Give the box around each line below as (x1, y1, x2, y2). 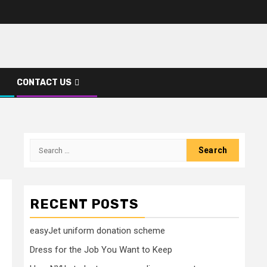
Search (29, 139, 58, 151)
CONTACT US (17, 77, 72, 88)
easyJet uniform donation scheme (30, 225, 165, 236)
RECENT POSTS (30, 196, 139, 212)
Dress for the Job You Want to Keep (30, 244, 172, 255)
